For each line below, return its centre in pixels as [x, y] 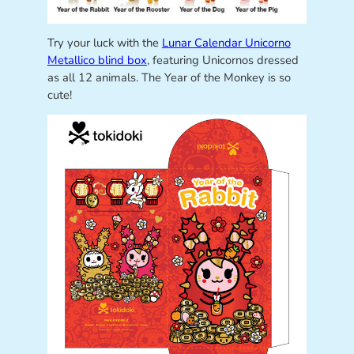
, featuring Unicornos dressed [222, 60]
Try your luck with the [104, 43]
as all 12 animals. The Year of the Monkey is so [169, 78]
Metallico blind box [97, 60]
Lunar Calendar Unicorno [226, 43]
